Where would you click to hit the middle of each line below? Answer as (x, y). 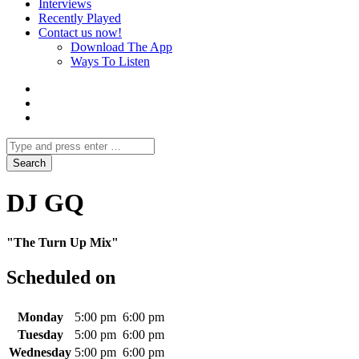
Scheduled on (61, 278)
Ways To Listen (110, 61)
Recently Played (80, 18)
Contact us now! (80, 32)
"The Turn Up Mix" (63, 242)
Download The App (121, 47)
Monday (40, 317)
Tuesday (40, 335)
